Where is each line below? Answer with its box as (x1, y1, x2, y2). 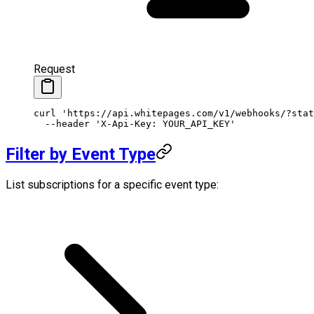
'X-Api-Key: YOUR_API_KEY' (90, 118, 235, 129)
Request (34, 62, 75, 76)
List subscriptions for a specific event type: (6, 177, 219, 191)
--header (34, 118, 90, 129)
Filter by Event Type (6, 144, 156, 164)
